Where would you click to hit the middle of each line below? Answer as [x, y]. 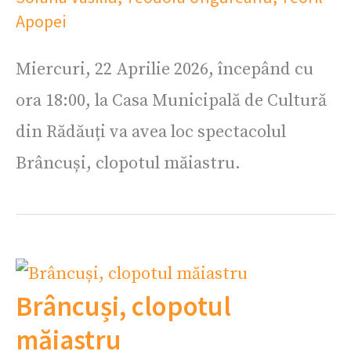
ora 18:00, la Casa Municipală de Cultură [171, 101]
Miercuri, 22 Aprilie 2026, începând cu [165, 70]
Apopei [41, 21]
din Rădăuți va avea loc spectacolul [151, 132]
